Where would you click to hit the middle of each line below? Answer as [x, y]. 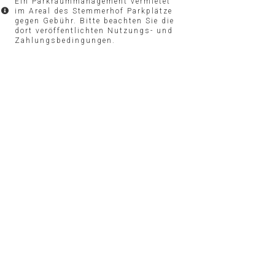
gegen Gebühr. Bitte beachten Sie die [94, 21]
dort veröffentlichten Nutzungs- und [94, 31]
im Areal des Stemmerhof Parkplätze [93, 11]
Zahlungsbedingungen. [65, 41]
